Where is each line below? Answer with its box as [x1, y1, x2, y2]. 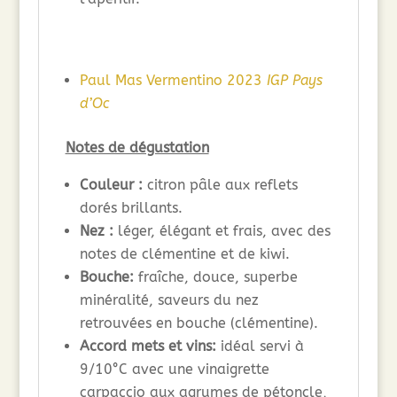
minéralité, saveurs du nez [79, 292, 259, 309]
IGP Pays [266, 72, 323, 90]
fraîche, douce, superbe [133, 269, 298, 286]
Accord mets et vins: [79, 338, 216, 355]
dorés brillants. [79, 199, 183, 217]
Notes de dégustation [65, 139, 209, 157]
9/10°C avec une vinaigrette [79, 361, 269, 378]
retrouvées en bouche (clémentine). [79, 315, 318, 332]
